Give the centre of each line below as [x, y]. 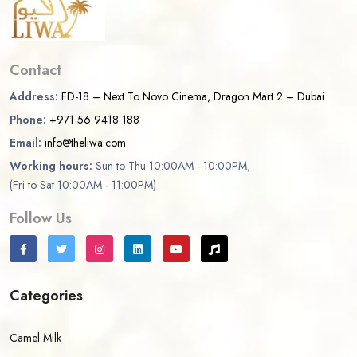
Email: [25, 143]
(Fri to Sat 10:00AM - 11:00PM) [83, 185]
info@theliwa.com [85, 143]
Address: [34, 96]
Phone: [28, 120]
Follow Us [41, 218]
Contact [35, 70]
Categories [46, 296]
